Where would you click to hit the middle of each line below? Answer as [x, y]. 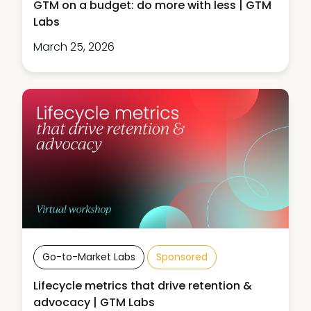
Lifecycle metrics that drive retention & [143, 285]
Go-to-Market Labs [89, 257]
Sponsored [182, 257]
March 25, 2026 [74, 47]
